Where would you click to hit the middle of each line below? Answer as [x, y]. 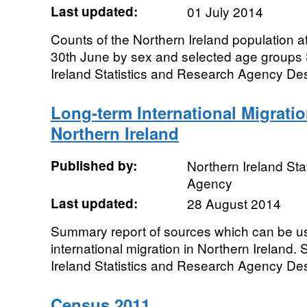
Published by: [94, 165]
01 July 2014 [225, 11]
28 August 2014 [234, 203]
